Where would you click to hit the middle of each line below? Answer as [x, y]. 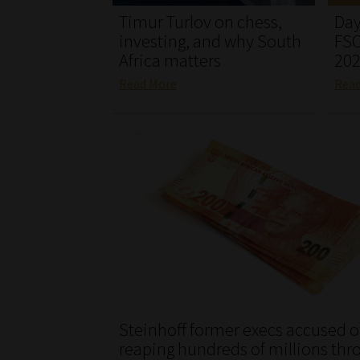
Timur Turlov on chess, [201, 22]
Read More [148, 83]
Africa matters [170, 61]
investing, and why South [211, 41]
